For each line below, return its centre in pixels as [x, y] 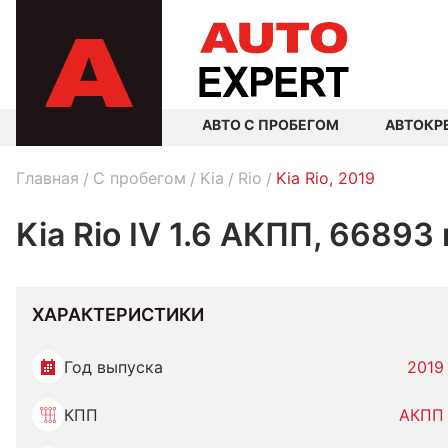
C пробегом [139, 178]
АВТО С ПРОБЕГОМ [270, 124]
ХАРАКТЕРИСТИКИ [118, 314]
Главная [47, 178]
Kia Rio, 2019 [325, 178]
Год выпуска [113, 367]
